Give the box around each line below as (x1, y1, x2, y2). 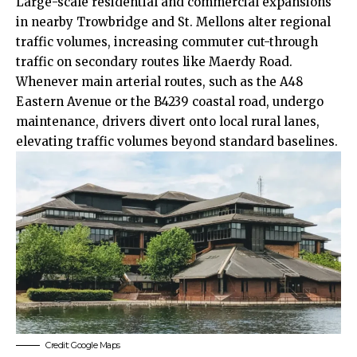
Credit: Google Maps (45, 339, 120, 351)
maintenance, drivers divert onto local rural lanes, (16, 114, 320, 130)
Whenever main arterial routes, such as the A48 (16, 74, 303, 90)
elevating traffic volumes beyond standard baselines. (16, 134, 338, 150)
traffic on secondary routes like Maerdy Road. (16, 54, 292, 70)
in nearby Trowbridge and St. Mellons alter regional (16, 14, 331, 30)
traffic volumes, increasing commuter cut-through (16, 34, 318, 50)
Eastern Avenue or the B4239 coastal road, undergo (16, 94, 324, 110)
